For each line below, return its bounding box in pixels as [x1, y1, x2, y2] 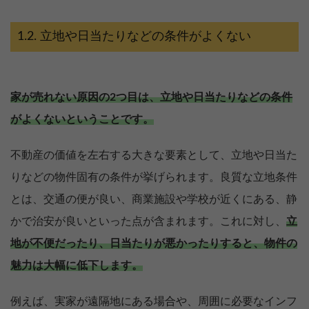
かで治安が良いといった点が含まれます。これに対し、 [10, 216, 286, 228]
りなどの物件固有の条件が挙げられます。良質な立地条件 [10, 172, 297, 183]
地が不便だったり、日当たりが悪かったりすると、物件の [10, 238, 297, 250]
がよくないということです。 [10, 114, 154, 126]
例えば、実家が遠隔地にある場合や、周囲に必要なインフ [10, 296, 297, 308]
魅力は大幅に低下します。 [10, 260, 143, 272]
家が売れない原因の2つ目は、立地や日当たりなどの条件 [10, 92, 292, 103]
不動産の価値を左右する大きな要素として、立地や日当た [10, 150, 297, 161]
